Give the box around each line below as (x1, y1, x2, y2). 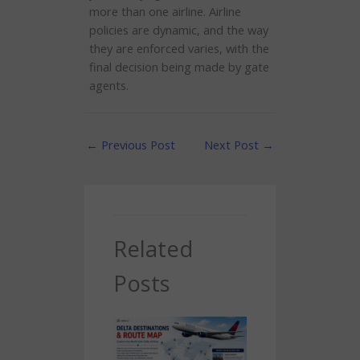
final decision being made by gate (88, 59, 269, 76)
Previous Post (98, 136, 175, 153)
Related (113, 233, 194, 264)
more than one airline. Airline (88, 3, 241, 20)
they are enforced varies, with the (88, 40, 269, 57)
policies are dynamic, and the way (88, 22, 268, 39)
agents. (88, 77, 129, 94)
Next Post (204, 136, 262, 153)
